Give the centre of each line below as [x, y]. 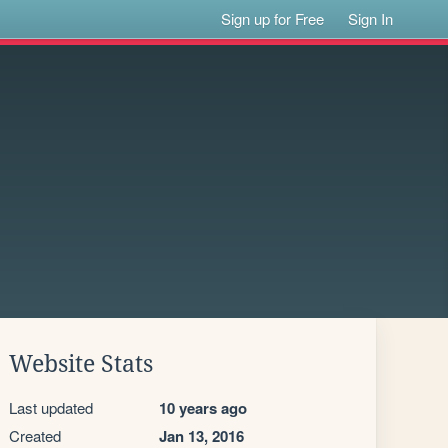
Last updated [51, 407]
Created [35, 435]
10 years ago [203, 408]
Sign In [371, 18]
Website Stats [81, 364]
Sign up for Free [273, 18]
